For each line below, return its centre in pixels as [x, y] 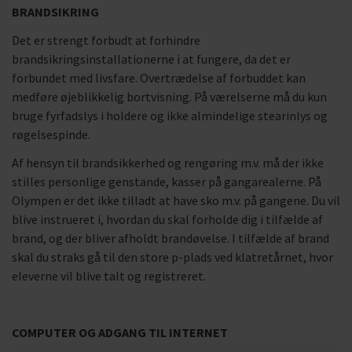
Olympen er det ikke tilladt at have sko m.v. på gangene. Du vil [176, 200]
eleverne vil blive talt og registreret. [109, 276]
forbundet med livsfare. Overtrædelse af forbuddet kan [159, 78]
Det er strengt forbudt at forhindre [106, 40]
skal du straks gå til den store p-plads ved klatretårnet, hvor [172, 257]
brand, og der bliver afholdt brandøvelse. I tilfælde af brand [170, 238]
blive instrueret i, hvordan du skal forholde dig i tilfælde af [167, 219]
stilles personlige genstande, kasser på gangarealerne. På [167, 181]
